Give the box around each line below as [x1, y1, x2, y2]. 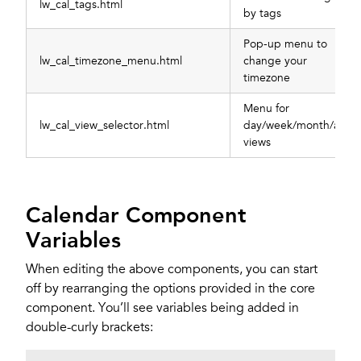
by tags [243, 6, 281, 20]
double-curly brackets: [26, 318, 153, 335]
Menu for [243, 101, 289, 115]
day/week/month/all [243, 118, 344, 132]
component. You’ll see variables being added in [26, 299, 299, 316]
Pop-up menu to [243, 36, 327, 51]
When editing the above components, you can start [26, 260, 317, 277]
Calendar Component [26, 201, 247, 228]
